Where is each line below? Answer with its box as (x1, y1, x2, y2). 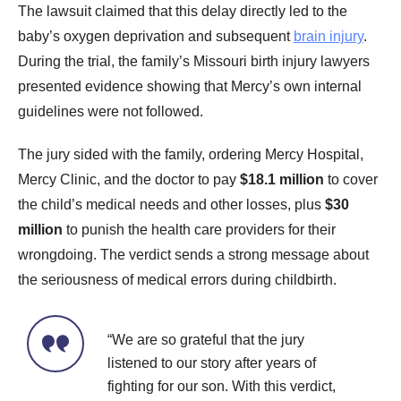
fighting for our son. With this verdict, (107, 379, 336, 395)
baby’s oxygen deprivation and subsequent (18, 29, 294, 45)
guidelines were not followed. (18, 104, 203, 120)
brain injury (294, 29, 363, 45)
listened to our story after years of (107, 355, 316, 371)
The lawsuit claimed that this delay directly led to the (18, 4, 347, 20)
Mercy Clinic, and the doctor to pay (18, 172, 240, 188)
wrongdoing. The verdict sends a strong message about (18, 247, 369, 263)
